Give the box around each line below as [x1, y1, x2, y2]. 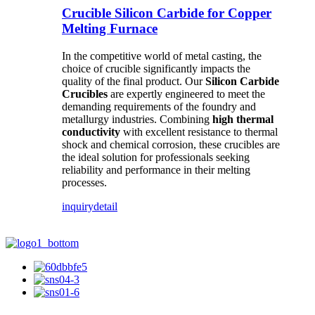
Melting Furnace [62, 21, 157, 37]
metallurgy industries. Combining [62, 112, 212, 125]
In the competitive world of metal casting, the [62, 49, 262, 62]
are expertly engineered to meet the [108, 87, 265, 100]
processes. [62, 176, 107, 188]
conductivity [62, 125, 120, 138]
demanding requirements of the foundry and [62, 100, 256, 112]
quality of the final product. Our [62, 75, 205, 87]
